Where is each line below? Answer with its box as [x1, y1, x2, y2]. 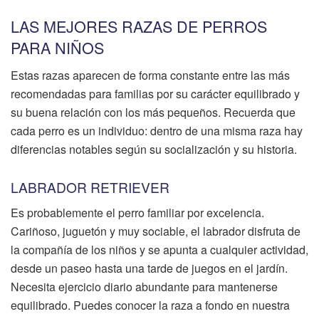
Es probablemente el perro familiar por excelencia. [11, 204, 264, 221]
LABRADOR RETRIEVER [11, 177, 169, 197]
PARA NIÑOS [11, 36, 104, 59]
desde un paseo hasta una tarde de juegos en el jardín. [11, 260, 288, 277]
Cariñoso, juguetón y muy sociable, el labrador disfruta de [11, 223, 300, 240]
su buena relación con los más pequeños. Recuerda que [11, 104, 296, 121]
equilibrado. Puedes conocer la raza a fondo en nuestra [11, 297, 290, 314]
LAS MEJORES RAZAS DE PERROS [11, 15, 267, 38]
